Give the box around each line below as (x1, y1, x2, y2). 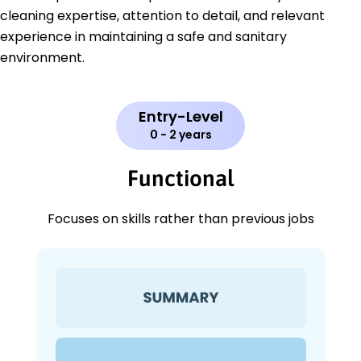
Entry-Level (138, 106, 223, 127)
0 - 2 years (149, 127, 212, 143)
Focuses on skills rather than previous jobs (47, 210, 314, 229)
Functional (127, 165, 234, 192)
